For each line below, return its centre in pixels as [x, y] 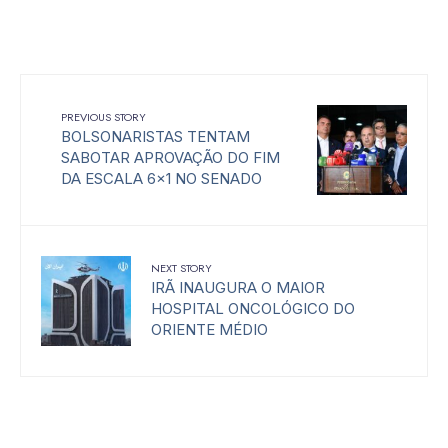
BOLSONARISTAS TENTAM [155, 136]
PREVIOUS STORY [103, 116]
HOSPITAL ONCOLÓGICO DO [253, 308]
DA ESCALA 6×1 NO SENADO [161, 178]
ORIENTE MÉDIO [209, 329]
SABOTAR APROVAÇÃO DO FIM [170, 157]
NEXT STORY [181, 267]
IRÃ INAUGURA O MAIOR [238, 287]
